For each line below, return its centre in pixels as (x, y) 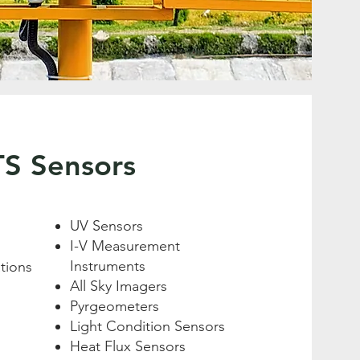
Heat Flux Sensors (128, 346)
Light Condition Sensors (147, 326)
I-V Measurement (125, 246)
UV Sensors (106, 226)
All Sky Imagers (119, 286)
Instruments (108, 266)
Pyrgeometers (115, 306)
